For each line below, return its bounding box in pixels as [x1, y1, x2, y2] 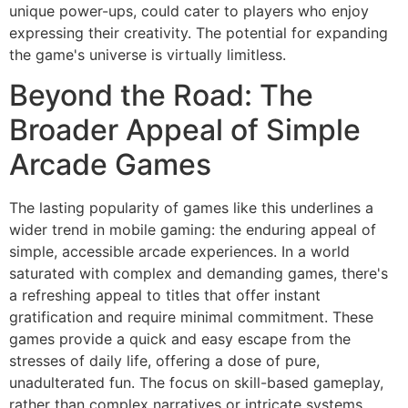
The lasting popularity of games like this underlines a [9, 199, 373, 218]
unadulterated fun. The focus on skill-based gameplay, [9, 373, 383, 393]
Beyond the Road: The [9, 77, 313, 114]
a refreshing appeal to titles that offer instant [9, 286, 321, 305]
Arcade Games [9, 147, 211, 183]
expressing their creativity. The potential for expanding [9, 23, 388, 42]
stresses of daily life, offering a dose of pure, [9, 352, 320, 371]
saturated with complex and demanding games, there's [9, 264, 388, 283]
